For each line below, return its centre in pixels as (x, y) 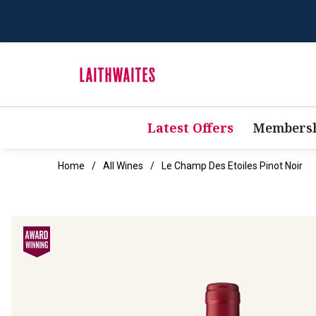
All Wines (123, 166)
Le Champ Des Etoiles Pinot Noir (232, 166)
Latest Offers (190, 128)
